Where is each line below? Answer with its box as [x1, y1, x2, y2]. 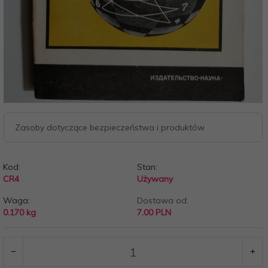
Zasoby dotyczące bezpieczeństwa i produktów [15, 122, 205, 133]
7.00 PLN [136, 207, 171, 218]
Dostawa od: [136, 195, 188, 206]
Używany [136, 173, 173, 184]
